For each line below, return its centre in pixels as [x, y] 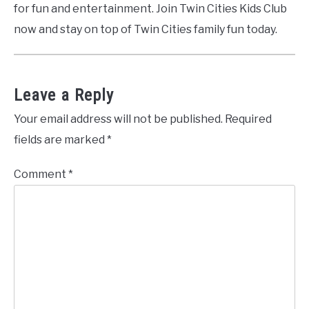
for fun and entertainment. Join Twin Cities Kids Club [150, 9]
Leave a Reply [64, 96]
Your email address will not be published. [118, 119]
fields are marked [60, 140]
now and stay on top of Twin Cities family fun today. [146, 30]
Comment [41, 175]
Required [248, 119]
